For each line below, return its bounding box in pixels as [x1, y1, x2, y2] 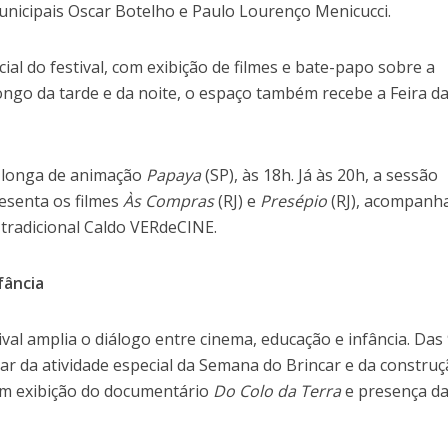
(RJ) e [214, 190, 261, 213]
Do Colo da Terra [213, 380, 342, 403]
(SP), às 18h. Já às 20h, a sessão [201, 164, 439, 187]
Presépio [260, 190, 328, 213]
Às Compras [123, 190, 215, 213]
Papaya [146, 164, 202, 187]
